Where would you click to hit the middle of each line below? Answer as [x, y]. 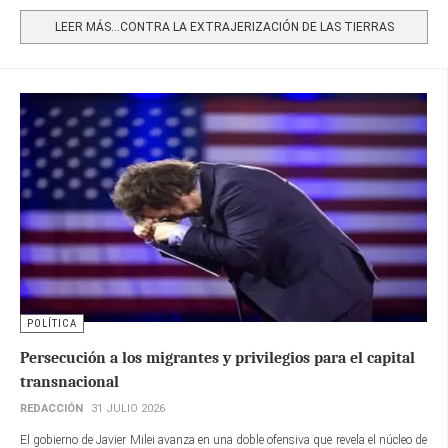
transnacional [69, 381]
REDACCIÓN [51, 408]
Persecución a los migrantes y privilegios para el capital [217, 357]
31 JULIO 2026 [128, 408]
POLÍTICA [52, 323]
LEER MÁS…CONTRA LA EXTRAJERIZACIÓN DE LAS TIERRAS [224, 26]
